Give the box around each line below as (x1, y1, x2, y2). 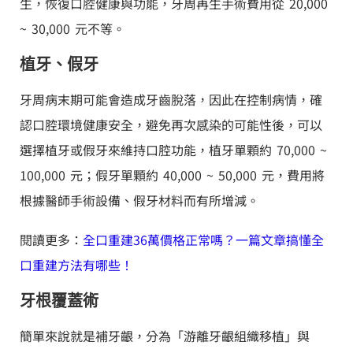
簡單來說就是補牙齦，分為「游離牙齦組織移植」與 (20, 325, 310, 345)
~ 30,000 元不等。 (20, 18, 125, 38)
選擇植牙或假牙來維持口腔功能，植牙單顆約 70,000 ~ (20, 139, 327, 159)
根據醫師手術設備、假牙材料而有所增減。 (20, 190, 259, 210)
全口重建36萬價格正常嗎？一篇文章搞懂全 (83, 229, 324, 249)
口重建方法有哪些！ (20, 255, 133, 274)
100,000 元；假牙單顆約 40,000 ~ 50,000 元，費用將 (20, 165, 325, 184)
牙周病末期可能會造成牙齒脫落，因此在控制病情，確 (20, 89, 322, 109)
